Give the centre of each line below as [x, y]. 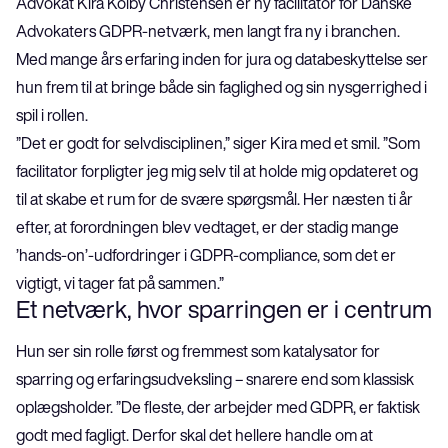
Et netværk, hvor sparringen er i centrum [224, 308]
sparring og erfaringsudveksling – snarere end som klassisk [216, 378]
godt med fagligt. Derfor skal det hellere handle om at [196, 434]
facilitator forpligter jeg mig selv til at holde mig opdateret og [218, 170]
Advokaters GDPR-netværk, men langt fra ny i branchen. [209, 30]
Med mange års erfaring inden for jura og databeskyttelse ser [223, 58]
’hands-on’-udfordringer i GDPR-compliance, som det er [207, 254]
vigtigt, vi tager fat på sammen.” [120, 282]
